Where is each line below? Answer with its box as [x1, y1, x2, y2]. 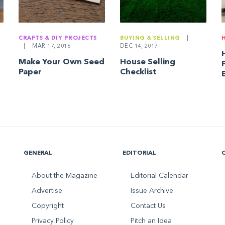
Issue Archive [130, 187, 173, 195]
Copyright [32, 202, 64, 210]
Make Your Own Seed [19, 58, 105, 67]
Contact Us [130, 202, 166, 210]
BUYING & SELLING [120, 36, 180, 42]
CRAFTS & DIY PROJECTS [19, 36, 97, 42]
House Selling [120, 58, 175, 67]
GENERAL [24, 150, 53, 157]
